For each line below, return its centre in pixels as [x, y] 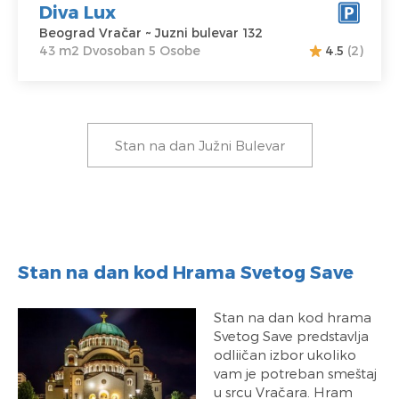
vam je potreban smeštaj [295, 374]
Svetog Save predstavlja [291, 336]
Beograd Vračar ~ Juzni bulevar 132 [151, 32]
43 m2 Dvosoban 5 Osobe [120, 50]
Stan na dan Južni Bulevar [199, 146]
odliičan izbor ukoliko [285, 355]
